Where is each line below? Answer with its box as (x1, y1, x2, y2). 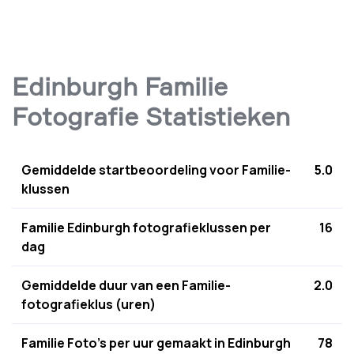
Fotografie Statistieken (12, 101, 290, 132)
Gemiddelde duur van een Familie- (21, 277, 231, 294)
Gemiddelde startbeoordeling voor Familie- (21, 161, 291, 179)
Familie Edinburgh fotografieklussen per (21, 219, 271, 236)
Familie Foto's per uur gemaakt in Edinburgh (21, 334, 291, 352)
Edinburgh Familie (12, 71, 228, 102)
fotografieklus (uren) (21, 296, 156, 313)
